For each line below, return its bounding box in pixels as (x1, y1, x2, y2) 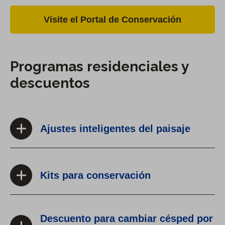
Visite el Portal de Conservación (44, 15, 181, 25)
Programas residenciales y (10, 58, 188, 75)
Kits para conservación (40, 170, 151, 181)
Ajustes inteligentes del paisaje (40, 123, 190, 135)
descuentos (10, 75, 90, 92)
